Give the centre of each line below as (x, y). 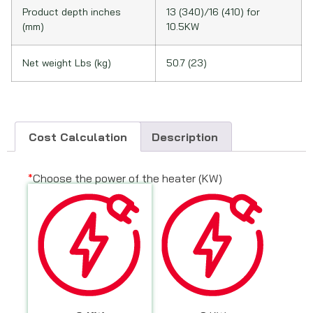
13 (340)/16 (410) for (213, 12)
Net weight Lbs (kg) (67, 63)
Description (184, 137)
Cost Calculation (78, 137)
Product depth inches (72, 12)
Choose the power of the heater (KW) (128, 179)
